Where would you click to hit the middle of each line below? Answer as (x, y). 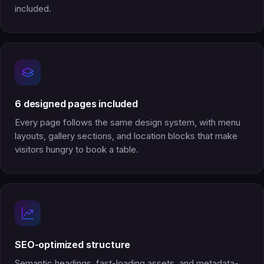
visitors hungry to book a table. (77, 150)
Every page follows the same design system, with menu (128, 123)
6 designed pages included (76, 104)
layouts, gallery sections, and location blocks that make (126, 136)
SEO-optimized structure (73, 245)
